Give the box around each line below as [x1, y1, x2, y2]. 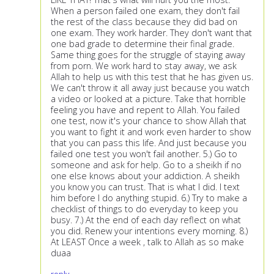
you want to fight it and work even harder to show [51, 126, 251, 138]
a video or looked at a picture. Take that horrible [51, 93, 246, 105]
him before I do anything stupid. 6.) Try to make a [51, 192, 247, 204]
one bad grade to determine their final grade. [51, 38, 234, 50]
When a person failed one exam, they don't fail [51, 5, 240, 17]
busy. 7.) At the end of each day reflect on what [51, 214, 241, 226]
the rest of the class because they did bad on [51, 16, 237, 28]
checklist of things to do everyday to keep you [51, 203, 238, 215]
